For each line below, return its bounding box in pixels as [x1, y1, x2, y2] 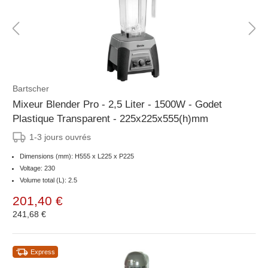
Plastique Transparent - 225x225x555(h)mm [57, 113, 208, 125]
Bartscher [13, 84, 49, 94]
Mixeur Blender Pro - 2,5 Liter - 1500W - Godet [13, 99, 222, 111]
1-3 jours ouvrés [29, 132, 91, 142]
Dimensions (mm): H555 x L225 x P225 [20, 153, 134, 160]
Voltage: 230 [20, 165, 55, 172]
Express [31, 248, 55, 256]
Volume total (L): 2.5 [20, 176, 77, 184]
